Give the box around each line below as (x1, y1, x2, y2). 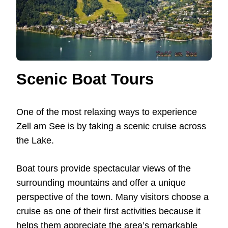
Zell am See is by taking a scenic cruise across (16, 121, 206, 131)
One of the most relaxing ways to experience (16, 106, 197, 117)
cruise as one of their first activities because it (16, 206, 201, 216)
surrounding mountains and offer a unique (16, 177, 186, 188)
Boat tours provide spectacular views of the (16, 163, 191, 174)
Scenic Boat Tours (16, 70, 154, 88)
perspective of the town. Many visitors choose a (16, 191, 209, 202)
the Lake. (16, 135, 54, 146)
